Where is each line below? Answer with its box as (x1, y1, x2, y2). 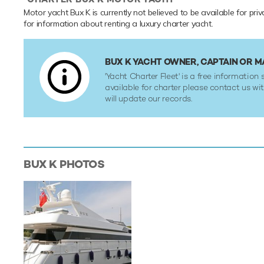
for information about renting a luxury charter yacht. (24, 18, 213, 29)
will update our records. (105, 93, 192, 104)
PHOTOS (57, 157, 105, 172)
